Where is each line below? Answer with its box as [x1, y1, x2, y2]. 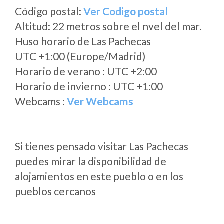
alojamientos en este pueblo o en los [15, 170, 183, 182]
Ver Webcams [67, 95, 133, 107]
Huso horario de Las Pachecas [15, 35, 151, 47]
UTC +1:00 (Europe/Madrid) [15, 50, 145, 62]
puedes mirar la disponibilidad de [15, 155, 166, 167]
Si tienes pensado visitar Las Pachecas [15, 140, 188, 152]
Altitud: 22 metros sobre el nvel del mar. [15, 20, 202, 32]
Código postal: [15, 5, 83, 17]
